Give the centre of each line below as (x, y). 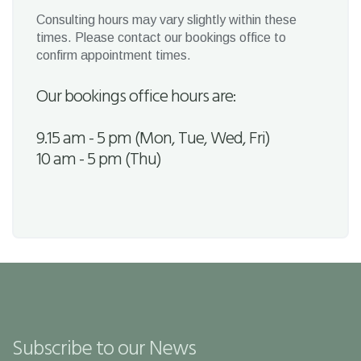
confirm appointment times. (114, 55)
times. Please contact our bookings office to (161, 37)
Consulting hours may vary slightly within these (166, 19)
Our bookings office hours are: (137, 97)
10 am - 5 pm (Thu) (99, 160)
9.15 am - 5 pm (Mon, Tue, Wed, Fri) (153, 139)
